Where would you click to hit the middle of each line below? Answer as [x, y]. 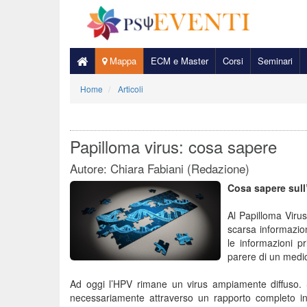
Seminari [275, 61]
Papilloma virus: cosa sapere [173, 146]
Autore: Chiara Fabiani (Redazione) [160, 168]
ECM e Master [180, 61]
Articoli [131, 89]
